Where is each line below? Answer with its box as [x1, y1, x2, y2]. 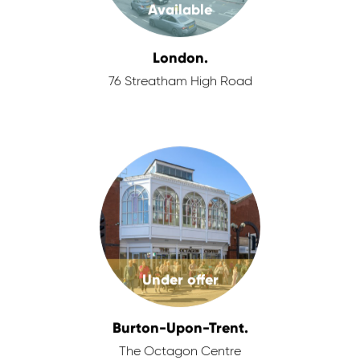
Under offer [141, 271, 219, 288]
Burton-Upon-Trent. [112, 319, 248, 337]
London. [152, 49, 208, 67]
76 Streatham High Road [108, 76, 252, 88]
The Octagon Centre [119, 346, 241, 358]
